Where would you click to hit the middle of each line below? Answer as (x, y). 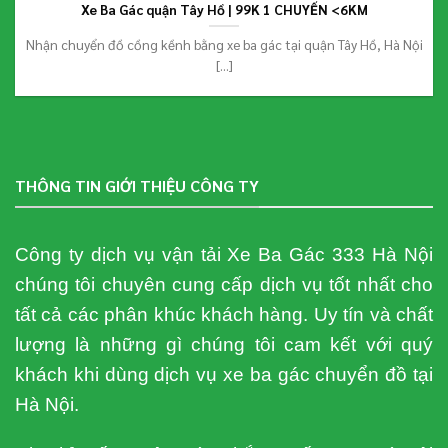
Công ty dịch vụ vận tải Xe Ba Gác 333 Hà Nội (224, 254)
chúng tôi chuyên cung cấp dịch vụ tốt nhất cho (224, 284)
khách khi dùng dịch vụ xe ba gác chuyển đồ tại (224, 374)
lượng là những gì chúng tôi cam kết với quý (224, 344)
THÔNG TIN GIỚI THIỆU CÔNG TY (137, 186)
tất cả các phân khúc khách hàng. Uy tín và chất (224, 314)
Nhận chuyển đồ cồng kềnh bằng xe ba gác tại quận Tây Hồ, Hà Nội (224, 43)
